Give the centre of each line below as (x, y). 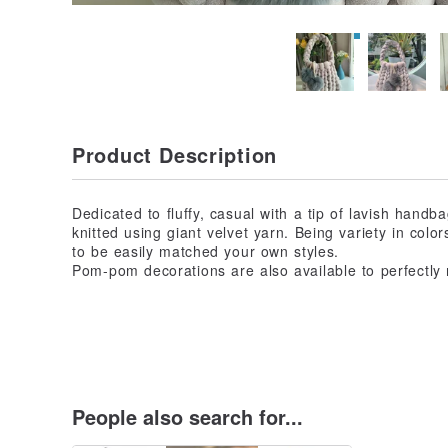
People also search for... (187, 417)
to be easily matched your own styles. (206, 250)
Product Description (174, 154)
